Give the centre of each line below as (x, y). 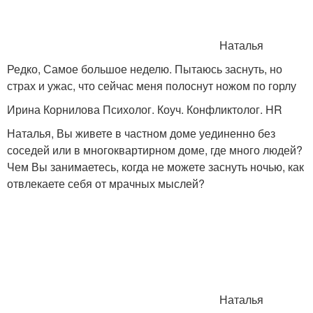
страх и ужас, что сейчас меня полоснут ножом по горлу (152, 86)
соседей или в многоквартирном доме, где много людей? (155, 150)
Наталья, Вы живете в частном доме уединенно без (141, 133)
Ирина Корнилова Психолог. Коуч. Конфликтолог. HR (145, 109)
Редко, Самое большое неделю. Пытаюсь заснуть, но (145, 69)
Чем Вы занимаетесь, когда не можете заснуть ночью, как (155, 167)
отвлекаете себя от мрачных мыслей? (106, 183)
